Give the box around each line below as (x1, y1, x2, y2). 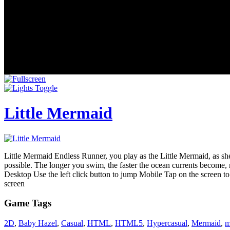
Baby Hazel (18, 219, 57, 228)
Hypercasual (147, 219, 187, 228)
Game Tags (4, 198, 51, 209)
